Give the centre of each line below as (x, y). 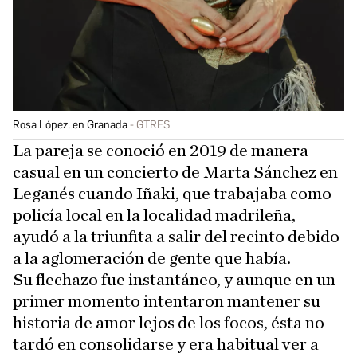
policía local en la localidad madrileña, (154, 216)
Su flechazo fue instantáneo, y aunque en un (174, 280)
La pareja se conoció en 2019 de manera (161, 151)
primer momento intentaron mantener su (167, 302)
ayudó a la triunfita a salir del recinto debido (176, 237)
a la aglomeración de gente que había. (152, 259)
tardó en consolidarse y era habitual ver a (166, 345)
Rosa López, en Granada (70, 125)
